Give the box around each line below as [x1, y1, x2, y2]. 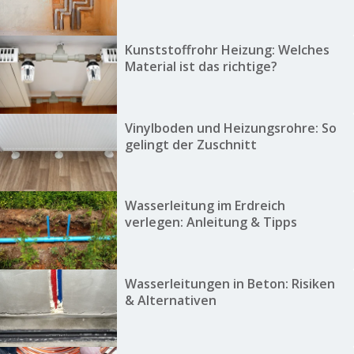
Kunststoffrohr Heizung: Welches [124, 41, 330, 59]
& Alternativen [124, 291, 217, 309]
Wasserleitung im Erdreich [124, 197, 285, 215]
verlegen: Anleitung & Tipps [124, 213, 297, 232]
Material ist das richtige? [124, 58, 277, 76]
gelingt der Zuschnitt [124, 135, 257, 153]
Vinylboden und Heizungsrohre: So [124, 119, 337, 137]
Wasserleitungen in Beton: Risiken [124, 274, 335, 292]
